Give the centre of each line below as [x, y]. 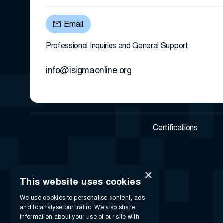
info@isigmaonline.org [89, 71]
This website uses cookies [80, 183]
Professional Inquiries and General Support [117, 46]
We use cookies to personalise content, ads [83, 198]
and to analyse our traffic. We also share [78, 208]
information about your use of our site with [80, 217]
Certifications [175, 128]
